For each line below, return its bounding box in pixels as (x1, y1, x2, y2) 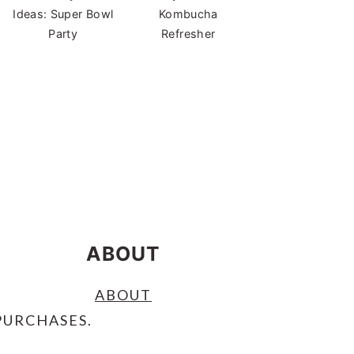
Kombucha (158, 7, 218, 21)
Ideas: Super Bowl (13, 7, 114, 21)
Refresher (161, 27, 216, 41)
